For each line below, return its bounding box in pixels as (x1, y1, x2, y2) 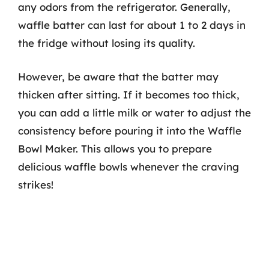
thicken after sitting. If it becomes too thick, (18, 88, 240, 101)
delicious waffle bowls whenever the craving (18, 160, 239, 173)
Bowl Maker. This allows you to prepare (18, 142, 212, 155)
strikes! (18, 178, 53, 191)
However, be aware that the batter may (18, 70, 219, 83)
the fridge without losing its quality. (18, 37, 195, 49)
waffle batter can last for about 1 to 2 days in (18, 19, 246, 31)
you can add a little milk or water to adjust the (18, 106, 251, 119)
